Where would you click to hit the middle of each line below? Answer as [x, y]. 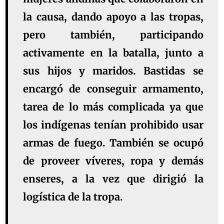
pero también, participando [113, 35]
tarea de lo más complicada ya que [113, 107]
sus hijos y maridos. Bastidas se [113, 71]
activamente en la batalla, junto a [113, 53]
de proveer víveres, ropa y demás [113, 161]
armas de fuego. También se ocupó [113, 143]
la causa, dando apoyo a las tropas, [113, 17]
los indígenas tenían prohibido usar [113, 125]
